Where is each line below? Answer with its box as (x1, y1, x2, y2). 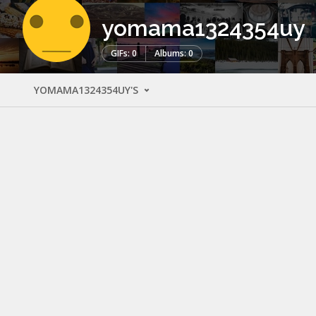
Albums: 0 (154, 47, 193, 59)
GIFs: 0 (111, 47, 137, 59)
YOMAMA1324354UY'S (34, 83, 141, 97)
